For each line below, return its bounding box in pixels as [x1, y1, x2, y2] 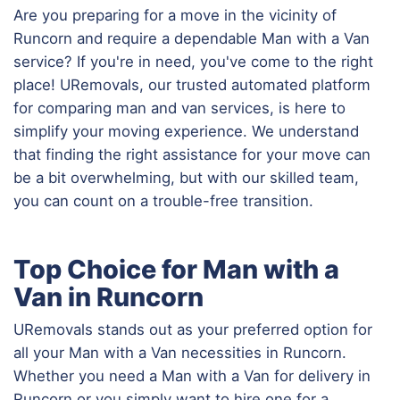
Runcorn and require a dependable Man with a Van [13, 29, 370, 47]
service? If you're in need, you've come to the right [13, 52, 373, 71]
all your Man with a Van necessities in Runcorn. [13, 343, 346, 362]
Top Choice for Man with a [13, 253, 339, 285]
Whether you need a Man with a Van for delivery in [13, 366, 371, 385]
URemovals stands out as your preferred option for [13, 320, 372, 338]
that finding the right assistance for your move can [13, 145, 371, 163]
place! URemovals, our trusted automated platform [13, 75, 371, 94]
